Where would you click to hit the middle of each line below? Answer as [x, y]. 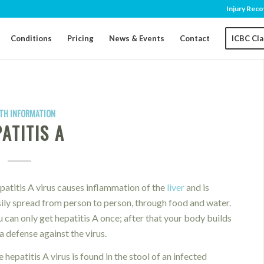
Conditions [32, 38]
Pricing [81, 38]
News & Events [137, 38]
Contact [195, 38]
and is [197, 187]
